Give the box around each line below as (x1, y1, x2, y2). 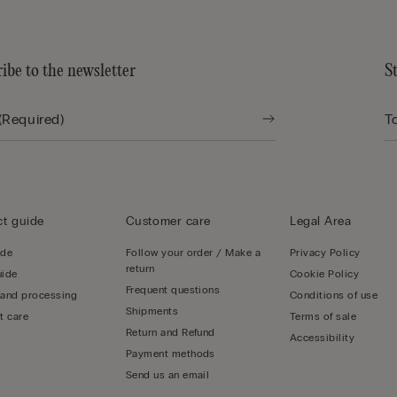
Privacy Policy (290, 246, 361, 260)
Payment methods (125, 347, 215, 361)
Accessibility (290, 331, 355, 345)
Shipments (125, 305, 179, 318)
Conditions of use (290, 289, 378, 302)
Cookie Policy (290, 268, 360, 281)
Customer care (125, 214, 212, 230)
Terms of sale (290, 310, 357, 323)
